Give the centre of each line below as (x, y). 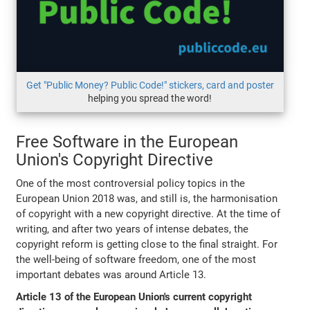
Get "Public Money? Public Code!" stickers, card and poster (150, 85)
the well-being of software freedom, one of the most (136, 260)
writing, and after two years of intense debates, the (133, 229)
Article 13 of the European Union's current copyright (134, 297)
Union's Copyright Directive (115, 160)
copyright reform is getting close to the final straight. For (147, 245)
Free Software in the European (127, 142)
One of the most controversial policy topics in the (131, 184)
